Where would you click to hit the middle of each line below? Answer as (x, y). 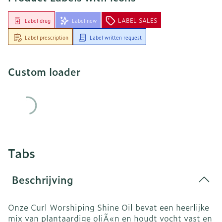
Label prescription (47, 37)
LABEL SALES (138, 20)
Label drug (38, 21)
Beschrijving (43, 179)
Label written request (116, 37)
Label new (84, 21)
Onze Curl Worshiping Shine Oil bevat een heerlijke (109, 207)
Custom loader (44, 71)
